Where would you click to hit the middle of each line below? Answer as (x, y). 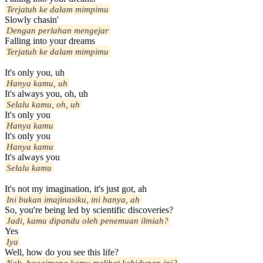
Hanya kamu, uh (37, 83)
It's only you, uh (35, 73)
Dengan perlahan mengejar (58, 31)
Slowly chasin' (32, 20)
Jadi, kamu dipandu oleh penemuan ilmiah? (87, 221)
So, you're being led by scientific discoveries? (89, 210)
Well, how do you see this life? (62, 252)
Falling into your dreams (50, 41)
